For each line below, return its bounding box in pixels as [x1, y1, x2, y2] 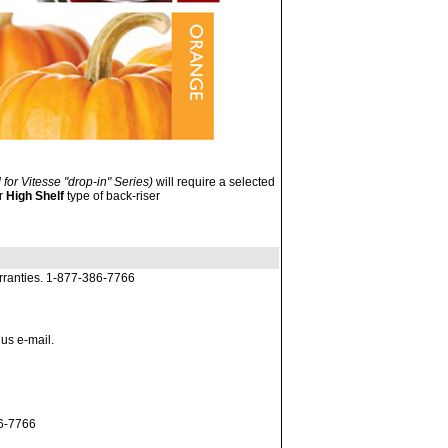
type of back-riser [64, 189, 160, 203]
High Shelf [6, 189, 64, 203]
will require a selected [153, 175, 275, 189]
